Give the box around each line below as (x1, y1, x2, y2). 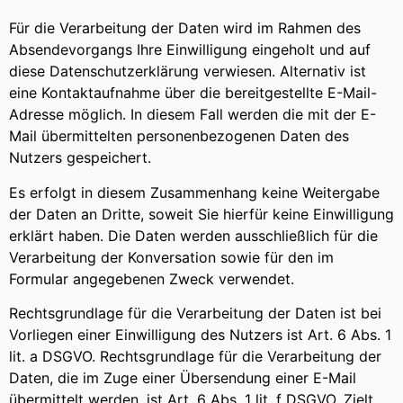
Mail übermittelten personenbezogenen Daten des (9, 127, 349, 146)
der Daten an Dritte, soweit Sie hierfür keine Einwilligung (9, 204, 394, 223)
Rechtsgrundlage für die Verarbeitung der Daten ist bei (9, 303, 381, 322)
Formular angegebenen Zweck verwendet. (9, 269, 294, 288)
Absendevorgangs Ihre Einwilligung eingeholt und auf (9, 40, 371, 59)
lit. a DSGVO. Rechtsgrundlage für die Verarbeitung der (9, 346, 381, 365)
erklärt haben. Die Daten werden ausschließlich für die (9, 226, 378, 245)
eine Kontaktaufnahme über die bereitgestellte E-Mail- (9, 84, 377, 103)
